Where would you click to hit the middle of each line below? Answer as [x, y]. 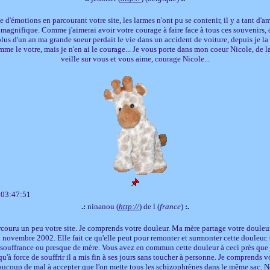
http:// [129, 206]
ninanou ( [102, 206]
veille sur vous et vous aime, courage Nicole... [135, 58]
